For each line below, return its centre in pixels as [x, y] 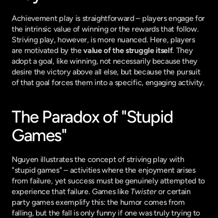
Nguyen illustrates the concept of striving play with [98, 159]
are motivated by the [48, 50]
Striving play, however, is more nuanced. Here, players [103, 40]
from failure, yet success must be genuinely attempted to [109, 181]
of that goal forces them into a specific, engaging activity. [108, 82]
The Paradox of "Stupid [92, 117]
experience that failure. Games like [71, 191]
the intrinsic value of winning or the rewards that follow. [105, 29]
